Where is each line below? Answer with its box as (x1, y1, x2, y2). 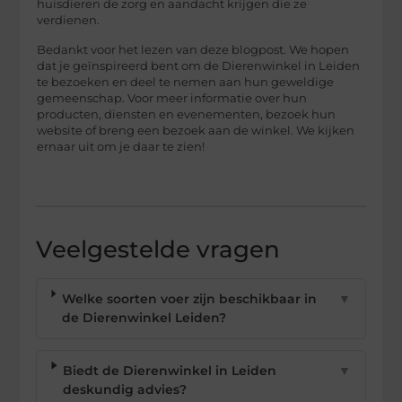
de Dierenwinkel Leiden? (61, 309, 226, 326)
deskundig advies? (63, 380, 188, 398)
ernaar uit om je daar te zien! (37, 139, 205, 153)
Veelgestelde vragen (36, 234, 281, 264)
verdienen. (37, 13, 100, 28)
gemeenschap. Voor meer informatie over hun (37, 91, 308, 105)
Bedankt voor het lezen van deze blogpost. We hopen (37, 42, 350, 57)
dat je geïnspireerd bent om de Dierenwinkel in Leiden (37, 58, 361, 73)
